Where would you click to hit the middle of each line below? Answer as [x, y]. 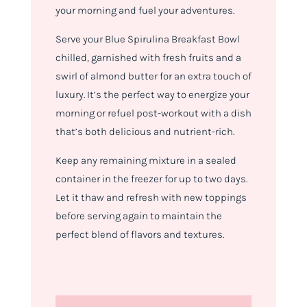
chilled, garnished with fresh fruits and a [148, 58]
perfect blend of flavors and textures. [139, 235]
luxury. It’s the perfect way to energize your [152, 95]
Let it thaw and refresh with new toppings [151, 198]
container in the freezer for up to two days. [151, 179]
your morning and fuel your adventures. [145, 11]
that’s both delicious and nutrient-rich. [145, 132]
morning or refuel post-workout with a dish [153, 113]
